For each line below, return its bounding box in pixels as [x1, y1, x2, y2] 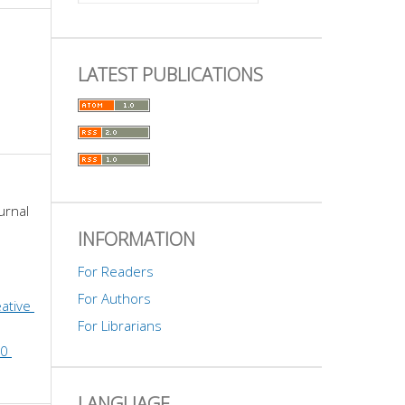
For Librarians [78, 316, 162, 334]
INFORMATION [78, 226, 195, 251]
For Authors [78, 288, 151, 307]
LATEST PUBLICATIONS [78, 61, 263, 87]
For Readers [78, 261, 154, 280]
